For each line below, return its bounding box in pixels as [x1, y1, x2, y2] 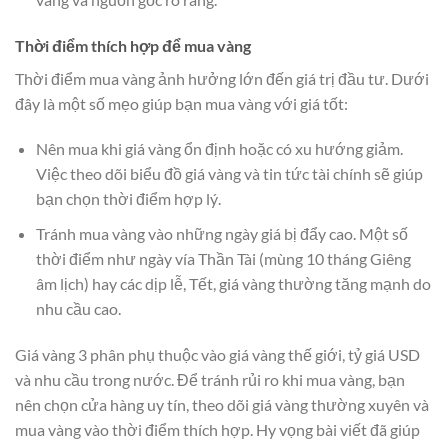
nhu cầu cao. [35, 298, 121, 318]
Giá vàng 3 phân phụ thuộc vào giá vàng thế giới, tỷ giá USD [15, 344, 420, 364]
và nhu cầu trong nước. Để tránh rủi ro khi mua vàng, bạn [15, 369, 405, 389]
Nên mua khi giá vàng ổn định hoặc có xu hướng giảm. [35, 139, 403, 159]
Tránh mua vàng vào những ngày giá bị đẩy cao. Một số [35, 223, 408, 243]
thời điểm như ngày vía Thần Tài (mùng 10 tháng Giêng [35, 248, 411, 268]
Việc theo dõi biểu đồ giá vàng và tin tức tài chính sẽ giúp [35, 164, 423, 184]
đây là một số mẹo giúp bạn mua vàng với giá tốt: [15, 93, 348, 113]
